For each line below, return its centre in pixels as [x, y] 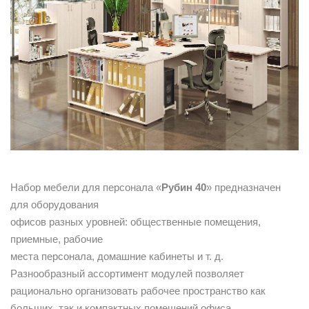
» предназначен [243, 187]
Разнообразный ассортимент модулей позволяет [127, 273]
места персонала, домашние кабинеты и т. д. [117, 256]
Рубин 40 [184, 187]
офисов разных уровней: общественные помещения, [136, 221]
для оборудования [54, 204]
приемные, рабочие [57, 239]
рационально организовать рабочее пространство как [138, 290]
